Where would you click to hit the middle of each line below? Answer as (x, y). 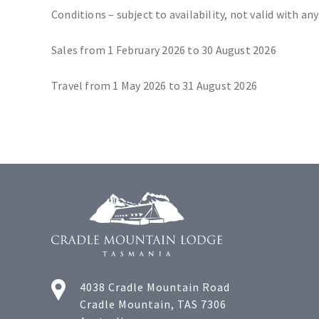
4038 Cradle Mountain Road (155, 287)
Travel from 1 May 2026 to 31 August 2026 (154, 86)
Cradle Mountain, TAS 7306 (153, 304)
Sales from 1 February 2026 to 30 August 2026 (164, 51)
